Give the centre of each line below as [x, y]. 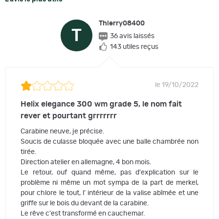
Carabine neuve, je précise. [63, 131]
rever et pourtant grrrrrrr [69, 116]
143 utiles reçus [134, 47]
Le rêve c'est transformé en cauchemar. [83, 213]
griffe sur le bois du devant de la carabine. [85, 203]
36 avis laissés [132, 36]
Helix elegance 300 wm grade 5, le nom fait [101, 104]
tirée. [29, 152]
